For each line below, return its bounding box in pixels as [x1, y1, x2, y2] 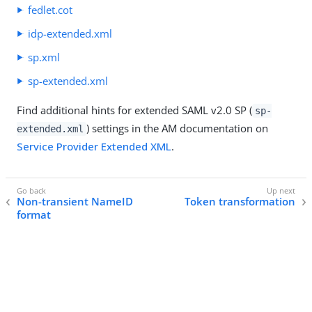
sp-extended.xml [28, 73, 108, 88]
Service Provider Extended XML [17, 139, 171, 153]
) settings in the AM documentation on [86, 120, 268, 135]
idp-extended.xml [28, 26, 112, 40]
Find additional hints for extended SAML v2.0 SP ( [17, 102, 252, 117]
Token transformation [185, 194, 295, 209]
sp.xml [28, 49, 60, 64]
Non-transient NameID [17, 194, 133, 209]
